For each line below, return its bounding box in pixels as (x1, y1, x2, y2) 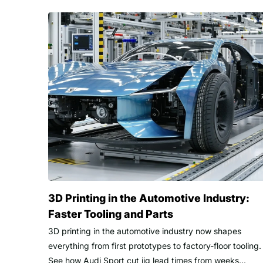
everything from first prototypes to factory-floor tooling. (48, 241, 261, 251)
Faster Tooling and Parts (48, 208, 173, 221)
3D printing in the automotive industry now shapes (48, 226, 241, 237)
